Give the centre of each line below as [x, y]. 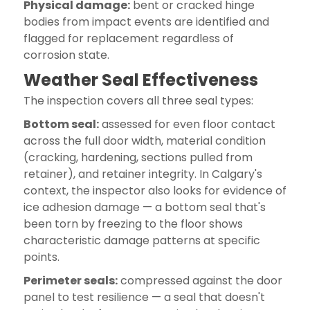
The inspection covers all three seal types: [138, 100]
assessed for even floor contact [187, 124]
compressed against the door [200, 280]
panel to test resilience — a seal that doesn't [144, 297]
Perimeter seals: [70, 280]
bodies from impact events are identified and [146, 21]
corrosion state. [66, 55]
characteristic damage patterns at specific [142, 240]
